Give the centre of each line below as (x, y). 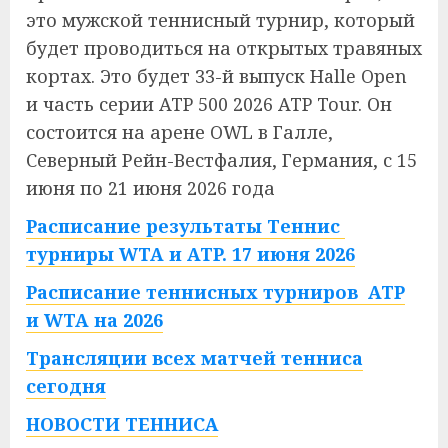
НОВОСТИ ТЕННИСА (122, 424)
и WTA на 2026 (94, 320)
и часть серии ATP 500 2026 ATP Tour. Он (209, 104)
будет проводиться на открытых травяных (224, 48)
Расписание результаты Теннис (185, 226)
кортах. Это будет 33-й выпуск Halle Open (216, 76)
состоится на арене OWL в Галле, (179, 132)
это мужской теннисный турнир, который (220, 20)
